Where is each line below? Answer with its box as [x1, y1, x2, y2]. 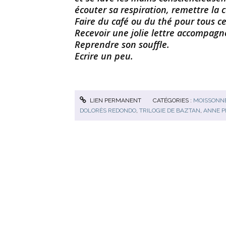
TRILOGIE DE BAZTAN [139, 106, 200, 114]
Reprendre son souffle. [75, 38, 169, 50]
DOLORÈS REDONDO [80, 106, 136, 114]
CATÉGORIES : [153, 96, 194, 104]
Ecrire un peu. [75, 50, 133, 62]
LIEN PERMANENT [88, 96, 142, 104]
